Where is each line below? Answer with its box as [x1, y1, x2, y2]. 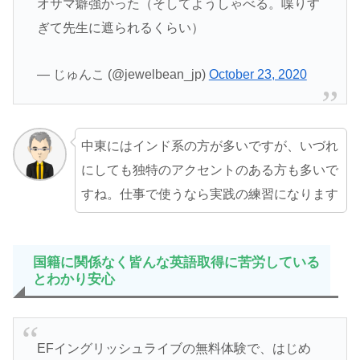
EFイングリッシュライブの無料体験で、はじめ [36, 341, 311, 355]
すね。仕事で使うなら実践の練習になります [80, 186, 338, 201]
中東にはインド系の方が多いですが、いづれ [80, 138, 338, 153]
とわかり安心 [33, 271, 115, 287]
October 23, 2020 [208, 67, 307, 81]
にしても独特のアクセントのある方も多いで [80, 162, 338, 177]
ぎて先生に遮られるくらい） [36, 20, 204, 35]
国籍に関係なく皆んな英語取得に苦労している [33, 254, 320, 270]
